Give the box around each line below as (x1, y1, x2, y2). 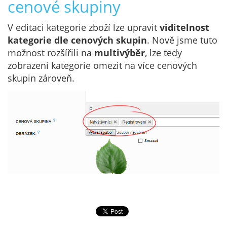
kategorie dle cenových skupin (8, 34, 147, 47)
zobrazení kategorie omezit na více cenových (8, 59, 197, 72)
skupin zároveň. (8, 72, 74, 85)
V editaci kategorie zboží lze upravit (8, 21, 160, 34)
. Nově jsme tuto (147, 34, 217, 47)
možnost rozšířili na (8, 47, 94, 59)
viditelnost (160, 21, 209, 34)
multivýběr (94, 47, 145, 59)
